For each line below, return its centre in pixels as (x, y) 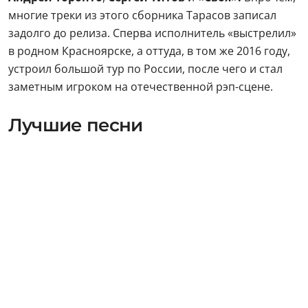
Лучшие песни (76, 125)
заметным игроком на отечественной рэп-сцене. (141, 86)
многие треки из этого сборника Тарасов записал (142, 15)
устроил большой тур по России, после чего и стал (145, 68)
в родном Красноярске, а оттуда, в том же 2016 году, (149, 51)
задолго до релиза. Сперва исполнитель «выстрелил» (152, 33)
